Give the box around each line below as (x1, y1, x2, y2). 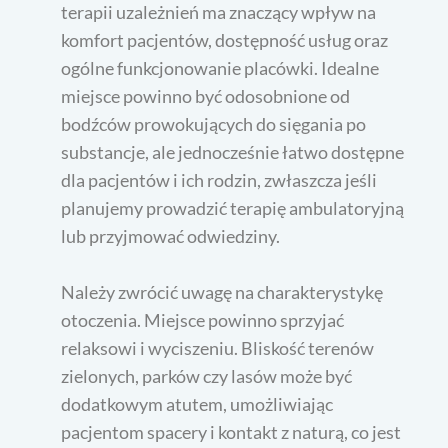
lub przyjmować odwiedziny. (61, 224, 281, 247)
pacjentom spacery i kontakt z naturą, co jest (61, 420, 402, 443)
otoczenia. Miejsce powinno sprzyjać (61, 308, 345, 331)
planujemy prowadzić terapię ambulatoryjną (61, 196, 405, 219)
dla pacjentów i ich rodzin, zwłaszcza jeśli (61, 168, 378, 191)
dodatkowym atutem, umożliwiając (61, 392, 334, 415)
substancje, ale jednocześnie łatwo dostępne (61, 140, 405, 163)
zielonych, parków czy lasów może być (61, 364, 353, 387)
